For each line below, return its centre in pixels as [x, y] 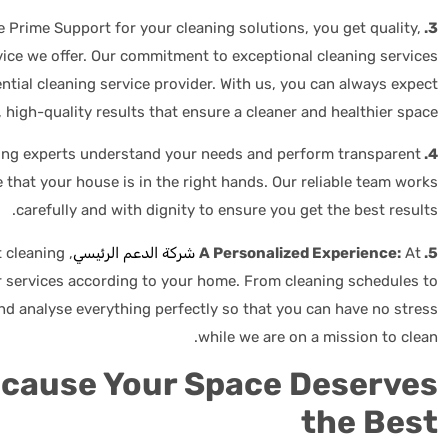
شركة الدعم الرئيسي [134, 252]
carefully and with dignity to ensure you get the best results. [227, 210]
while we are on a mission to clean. [318, 336]
